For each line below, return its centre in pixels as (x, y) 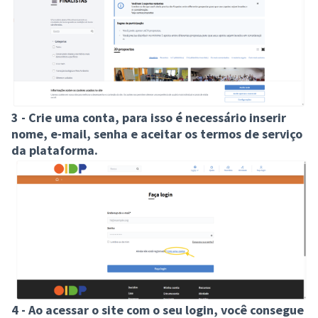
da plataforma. (56, 150)
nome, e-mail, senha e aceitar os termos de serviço (157, 133)
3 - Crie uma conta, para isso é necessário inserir (149, 117)
